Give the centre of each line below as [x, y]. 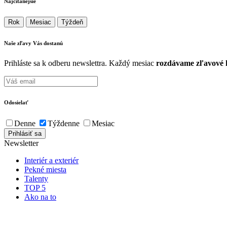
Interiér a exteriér [51, 161]
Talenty [36, 179]
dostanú [53, 43]
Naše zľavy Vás [24, 43]
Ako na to [40, 197]
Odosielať [16, 103]
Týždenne [64, 124]
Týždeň [72, 22]
